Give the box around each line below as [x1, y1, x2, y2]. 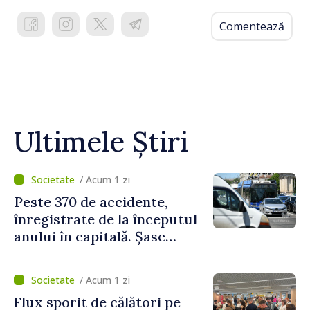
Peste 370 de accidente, [14, 193, 167, 211]
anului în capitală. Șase [14, 228, 165, 246]
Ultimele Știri [14, 124, 188, 160]
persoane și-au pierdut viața [14, 245, 202, 263]
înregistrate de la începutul [14, 210, 197, 228]
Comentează [219, 19, 284, 35]
